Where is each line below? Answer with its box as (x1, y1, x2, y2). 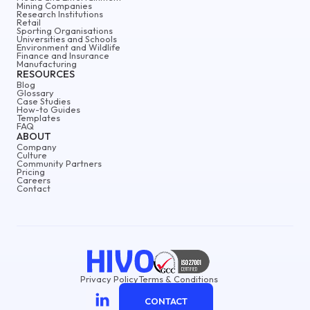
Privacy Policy (80, 273, 139, 284)
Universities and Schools (17, 33, 117, 44)
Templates (17, 111, 60, 123)
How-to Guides (17, 103, 80, 115)
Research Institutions (17, 8, 103, 19)
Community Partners (17, 157, 102, 169)
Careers (17, 174, 51, 185)
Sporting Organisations (17, 24, 113, 36)
